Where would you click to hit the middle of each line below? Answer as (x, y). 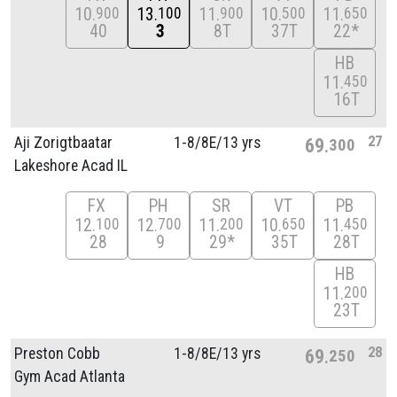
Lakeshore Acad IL (71, 165)
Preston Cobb (57, 353)
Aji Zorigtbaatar (63, 142)
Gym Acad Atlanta (70, 376)
